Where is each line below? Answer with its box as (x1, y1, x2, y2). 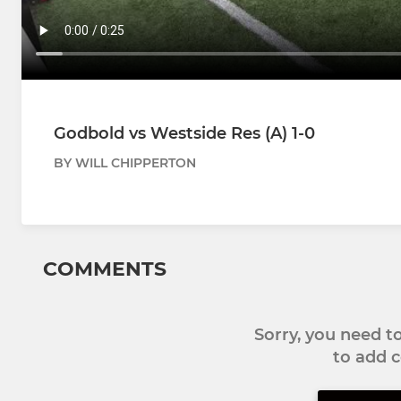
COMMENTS (43, 257, 166, 282)
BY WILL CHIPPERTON (54, 155, 196, 172)
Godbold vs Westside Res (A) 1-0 (54, 124, 315, 144)
